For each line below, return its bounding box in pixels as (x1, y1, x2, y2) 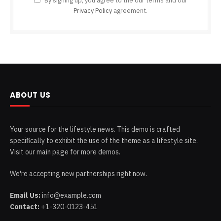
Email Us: (10, 191, 40, 200)
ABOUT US (10, 90, 51, 101)
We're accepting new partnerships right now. (10, 169, 147, 179)
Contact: (10, 202, 39, 212)
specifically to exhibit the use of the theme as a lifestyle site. (10, 136, 198, 146)
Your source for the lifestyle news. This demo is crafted (10, 125, 180, 134)
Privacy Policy (74, 6, 112, 15)
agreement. (112, 6, 147, 15)
